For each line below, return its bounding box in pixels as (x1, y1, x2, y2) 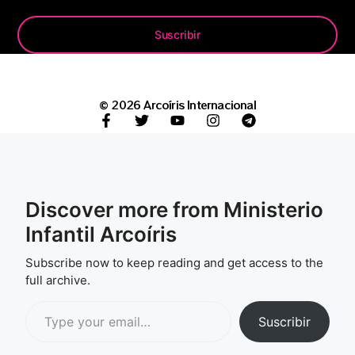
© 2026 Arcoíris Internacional (99, 97, 256, 113)
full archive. (25, 272, 90, 288)
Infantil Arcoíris (25, 221, 177, 246)
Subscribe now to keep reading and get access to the (25, 254, 323, 270)
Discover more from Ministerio (25, 197, 323, 222)
